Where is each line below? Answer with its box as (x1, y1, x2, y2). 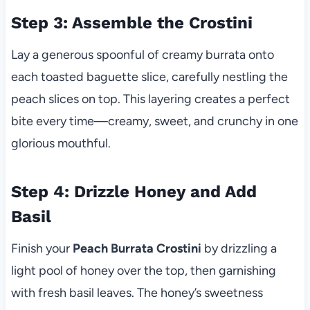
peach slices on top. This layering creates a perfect (10, 91, 290, 107)
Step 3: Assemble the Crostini (10, 13, 253, 33)
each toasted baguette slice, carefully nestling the (10, 69, 288, 85)
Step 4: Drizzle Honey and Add (10, 182, 257, 202)
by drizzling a (201, 241, 277, 257)
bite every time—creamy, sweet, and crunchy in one (10, 113, 298, 129)
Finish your (10, 241, 73, 257)
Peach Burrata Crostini (72, 241, 201, 257)
